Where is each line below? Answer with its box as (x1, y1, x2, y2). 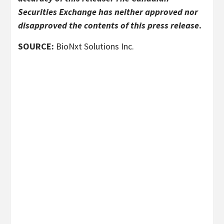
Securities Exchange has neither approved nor (18, 5, 198, 17)
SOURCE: (18, 40, 56, 52)
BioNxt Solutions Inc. (56, 40, 134, 52)
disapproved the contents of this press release (18, 19, 199, 31)
